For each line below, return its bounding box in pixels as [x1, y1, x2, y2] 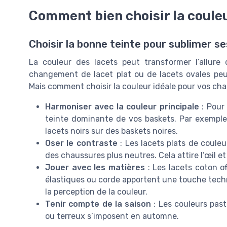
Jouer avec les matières [45, 163, 145, 173]
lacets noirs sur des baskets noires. [45, 126, 178, 136]
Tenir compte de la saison [45, 199, 152, 209]
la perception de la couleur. [45, 187, 147, 197]
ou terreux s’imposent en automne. [45, 211, 179, 221]
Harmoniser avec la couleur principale [45, 102, 199, 112]
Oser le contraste [45, 138, 118, 148]
